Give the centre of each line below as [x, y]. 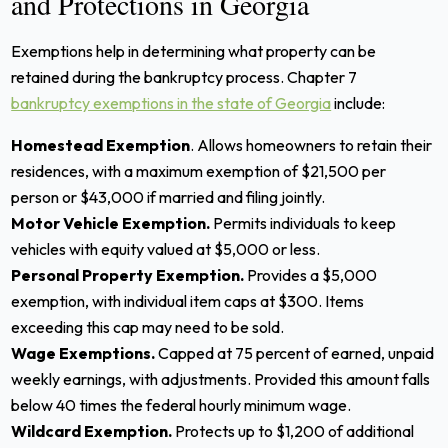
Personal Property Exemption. [128, 274]
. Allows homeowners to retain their [311, 144]
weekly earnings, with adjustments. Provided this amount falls [221, 378]
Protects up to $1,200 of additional [293, 430]
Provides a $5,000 [311, 274]
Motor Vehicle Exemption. [111, 222]
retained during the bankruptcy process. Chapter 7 [184, 76]
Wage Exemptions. [83, 352]
